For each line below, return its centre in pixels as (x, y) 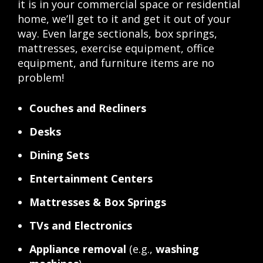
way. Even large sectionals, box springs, (117, 34)
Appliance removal (78, 249)
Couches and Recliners (88, 108)
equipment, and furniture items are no (116, 63)
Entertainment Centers (91, 179)
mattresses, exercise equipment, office (116, 48)
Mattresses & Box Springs (98, 202)
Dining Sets (59, 155)
